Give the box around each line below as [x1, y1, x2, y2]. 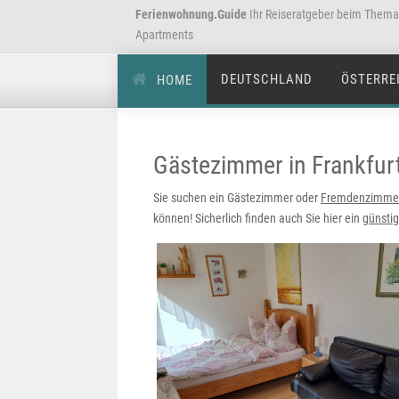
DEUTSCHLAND [221, 71, 313, 87]
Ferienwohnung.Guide [135, 7, 247, 21]
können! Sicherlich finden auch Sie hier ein [153, 211, 362, 225]
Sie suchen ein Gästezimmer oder [153, 191, 321, 205]
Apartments [135, 28, 193, 42]
